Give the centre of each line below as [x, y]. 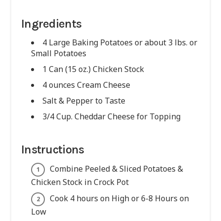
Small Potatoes [59, 53]
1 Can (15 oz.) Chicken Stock [93, 69]
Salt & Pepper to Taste [84, 100]
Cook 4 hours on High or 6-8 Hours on [119, 198]
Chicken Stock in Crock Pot [80, 182]
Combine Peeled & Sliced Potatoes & [116, 168]
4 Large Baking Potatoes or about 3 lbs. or [120, 42]
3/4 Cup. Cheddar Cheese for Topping [111, 116]
